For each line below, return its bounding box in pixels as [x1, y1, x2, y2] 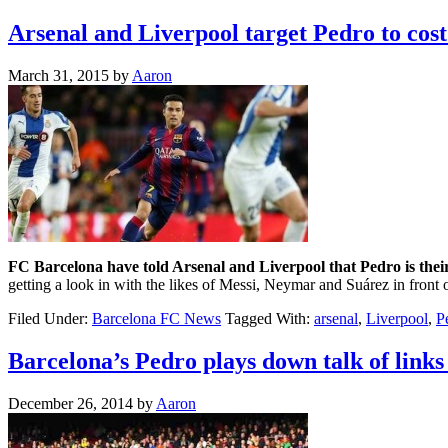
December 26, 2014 [8, 394, 133, 412]
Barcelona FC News [92, 309, 221, 327]
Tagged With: [225, 309, 314, 327]
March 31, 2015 [8, 66, 109, 84]
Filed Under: [8, 309, 92, 327]
